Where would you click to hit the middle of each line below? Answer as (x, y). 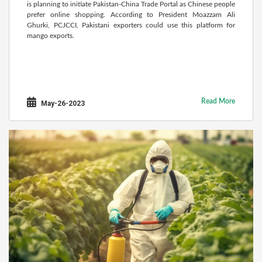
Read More (218, 101)
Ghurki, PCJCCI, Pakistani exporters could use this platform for (131, 25)
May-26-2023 (62, 104)
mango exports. (51, 36)
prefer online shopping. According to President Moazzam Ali (131, 15)
